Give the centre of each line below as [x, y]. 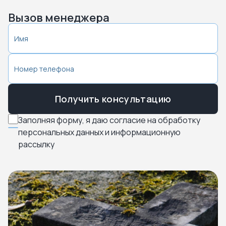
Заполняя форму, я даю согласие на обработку [109, 120]
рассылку [36, 144]
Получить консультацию [113, 99]
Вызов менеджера [59, 18]
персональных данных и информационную [99, 132]
